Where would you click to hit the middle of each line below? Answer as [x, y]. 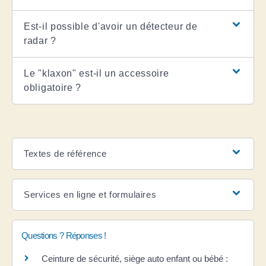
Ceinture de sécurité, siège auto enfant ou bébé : [135, 258]
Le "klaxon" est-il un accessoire [96, 73]
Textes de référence [65, 153]
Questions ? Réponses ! [64, 235]
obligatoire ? [53, 87]
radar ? [40, 40]
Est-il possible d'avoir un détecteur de [111, 26]
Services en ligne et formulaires [90, 194]
